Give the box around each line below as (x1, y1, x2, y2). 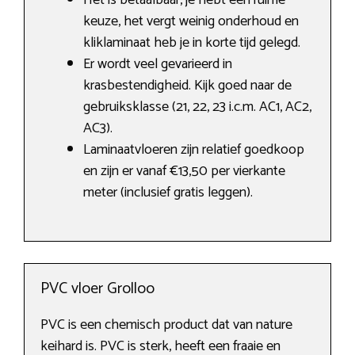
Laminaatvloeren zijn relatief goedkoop (83, 138, 304, 162)
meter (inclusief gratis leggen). (83, 181, 253, 205)
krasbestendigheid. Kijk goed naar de (83, 74, 292, 98)
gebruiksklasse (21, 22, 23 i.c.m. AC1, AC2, (83, 95, 311, 120)
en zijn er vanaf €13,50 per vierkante (83, 159, 285, 184)
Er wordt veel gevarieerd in (83, 52, 232, 77)
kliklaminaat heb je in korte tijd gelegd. (83, 31, 300, 55)
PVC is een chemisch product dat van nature (40, 313, 292, 338)
